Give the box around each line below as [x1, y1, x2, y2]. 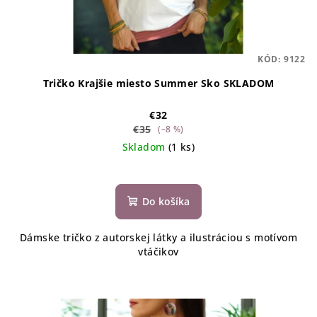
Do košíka [142, 195, 190, 209]
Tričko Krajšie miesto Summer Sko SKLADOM [42, 76, 275, 91]
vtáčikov [138, 245, 179, 259]
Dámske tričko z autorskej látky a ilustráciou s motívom [20, 231, 297, 245]
